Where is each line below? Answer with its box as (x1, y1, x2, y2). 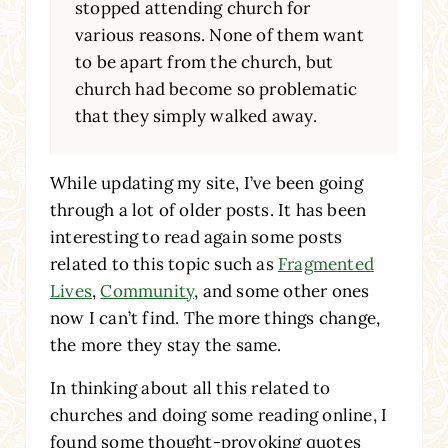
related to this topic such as (49, 252, 278, 275)
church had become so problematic (74, 77, 358, 100)
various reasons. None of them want (74, 23, 364, 46)
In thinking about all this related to (49, 376, 331, 399)
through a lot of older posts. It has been (49, 198, 367, 221)
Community (100, 279, 195, 302)
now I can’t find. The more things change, (49, 306, 381, 329)
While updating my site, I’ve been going (49, 171, 363, 194)
